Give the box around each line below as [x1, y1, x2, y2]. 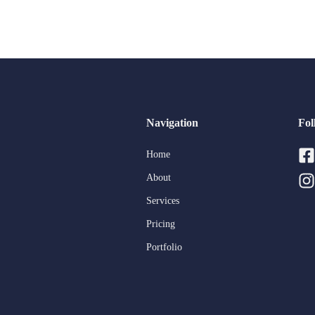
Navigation [146, 117, 198, 129]
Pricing [146, 219, 175, 230]
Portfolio [146, 242, 182, 253]
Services [146, 195, 179, 207]
